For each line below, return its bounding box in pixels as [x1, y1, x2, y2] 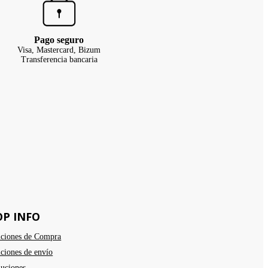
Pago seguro [34, 35, 84, 45]
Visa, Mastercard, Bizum [17, 45, 100, 55]
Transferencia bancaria [20, 55, 98, 65]
